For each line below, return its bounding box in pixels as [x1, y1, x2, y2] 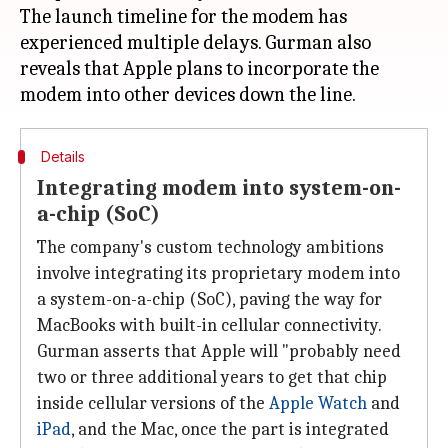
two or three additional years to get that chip [37, 367, 387, 388]
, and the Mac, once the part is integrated [71, 419, 389, 440]
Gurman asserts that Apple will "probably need [37, 341, 401, 362]
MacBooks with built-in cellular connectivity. [37, 315, 382, 336]
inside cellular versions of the [37, 393, 269, 414]
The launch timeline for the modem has [20, 5, 347, 28]
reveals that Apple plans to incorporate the [20, 57, 379, 80]
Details [40, 148, 85, 165]
